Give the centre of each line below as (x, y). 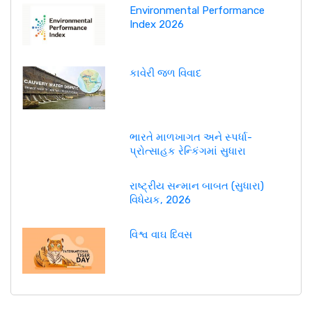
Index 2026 (156, 24)
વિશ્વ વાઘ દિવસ (161, 234)
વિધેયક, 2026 (160, 200)
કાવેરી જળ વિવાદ (165, 73)
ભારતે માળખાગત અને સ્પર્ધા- (190, 137)
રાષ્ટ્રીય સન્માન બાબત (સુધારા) (196, 186)
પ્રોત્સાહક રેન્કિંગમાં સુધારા (187, 151)
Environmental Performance (197, 10)
